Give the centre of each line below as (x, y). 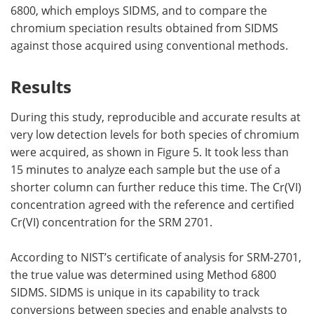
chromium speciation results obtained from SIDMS (144, 28)
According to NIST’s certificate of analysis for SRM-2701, (156, 257)
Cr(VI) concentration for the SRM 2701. (111, 222)
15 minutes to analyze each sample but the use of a (145, 169)
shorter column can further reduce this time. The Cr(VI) (156, 187)
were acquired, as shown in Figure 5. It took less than (150, 152)
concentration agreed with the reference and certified (152, 204)
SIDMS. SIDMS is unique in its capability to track (135, 292)
